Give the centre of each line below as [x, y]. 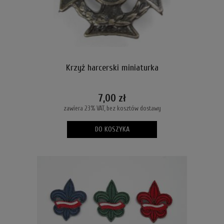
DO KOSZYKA [112, 129]
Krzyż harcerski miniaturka [112, 68]
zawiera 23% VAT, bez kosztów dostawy [112, 108]
